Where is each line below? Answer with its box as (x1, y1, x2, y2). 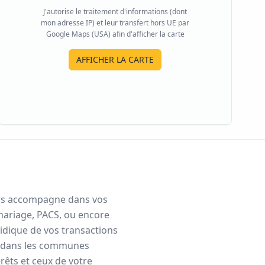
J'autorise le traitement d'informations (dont (43, 6, 188, 17)
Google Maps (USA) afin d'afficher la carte (46, 28, 185, 39)
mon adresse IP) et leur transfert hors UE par (41, 17, 190, 28)
